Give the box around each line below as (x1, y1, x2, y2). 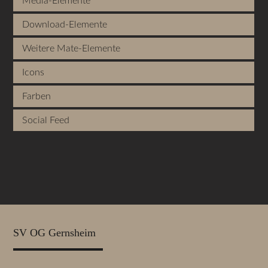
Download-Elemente (22, 20, 108, 30)
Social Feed (22, 115, 70, 126)
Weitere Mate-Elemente (22, 44, 121, 54)
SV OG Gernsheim (13, 226, 96, 239)
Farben (22, 92, 51, 102)
